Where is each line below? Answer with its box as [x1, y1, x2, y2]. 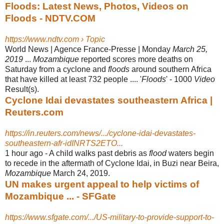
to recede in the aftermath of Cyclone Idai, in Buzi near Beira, [5, 158, 219, 167]
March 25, [172, 44, 207, 53]
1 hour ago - [5, 148, 49, 157]
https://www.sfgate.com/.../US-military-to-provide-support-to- [5, 212, 214, 221]
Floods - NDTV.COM [5, 12, 95, 23]
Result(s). [5, 84, 39, 93]
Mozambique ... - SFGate [5, 190, 116, 201]
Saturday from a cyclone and [5, 64, 108, 73]
